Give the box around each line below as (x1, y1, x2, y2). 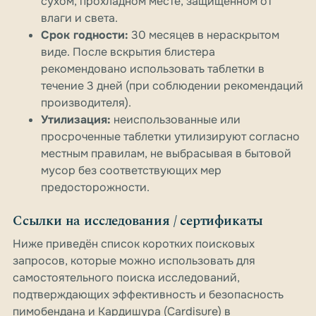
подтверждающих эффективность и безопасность (13, 287, 284, 303)
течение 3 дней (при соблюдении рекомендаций (41, 78, 303, 94)
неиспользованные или (111, 112, 241, 128)
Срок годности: (41, 28, 128, 43)
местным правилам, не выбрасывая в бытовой (41, 146, 291, 162)
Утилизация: (41, 112, 111, 128)
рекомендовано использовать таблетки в (41, 61, 265, 77)
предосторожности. (41, 180, 150, 195)
